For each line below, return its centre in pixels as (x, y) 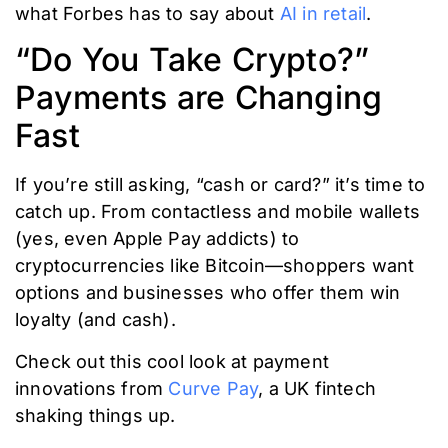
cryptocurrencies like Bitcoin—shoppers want (215, 266)
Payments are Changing (199, 98)
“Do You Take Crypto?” (192, 60)
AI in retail (323, 14)
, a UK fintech (317, 388)
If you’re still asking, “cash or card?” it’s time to (220, 185)
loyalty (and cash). (95, 320)
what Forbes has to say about (147, 14)
